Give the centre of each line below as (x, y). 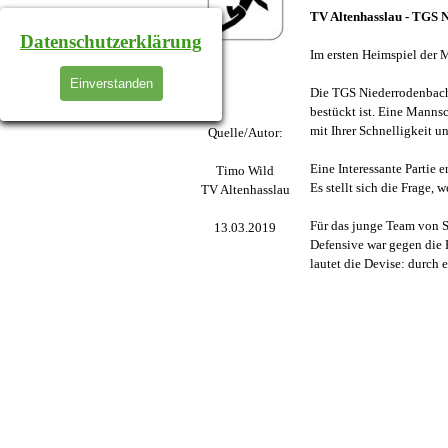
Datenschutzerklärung (111, 41)
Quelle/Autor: (245, 132)
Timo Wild (245, 170)
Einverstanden (111, 83)
